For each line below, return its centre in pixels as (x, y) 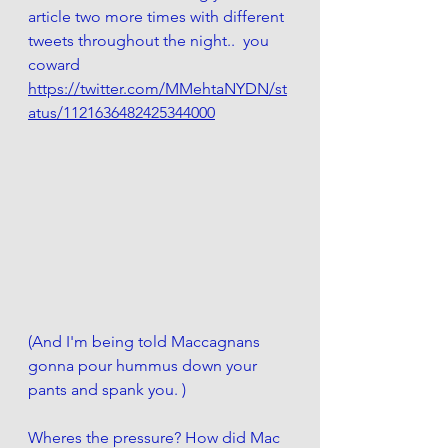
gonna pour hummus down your (144, 366)
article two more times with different (158, 16)
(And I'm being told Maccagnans (146, 342)
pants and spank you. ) (107, 390)
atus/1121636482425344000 (121, 112)
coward (54, 64)
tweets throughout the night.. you (150, 40)
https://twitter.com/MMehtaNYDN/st (157, 88)
